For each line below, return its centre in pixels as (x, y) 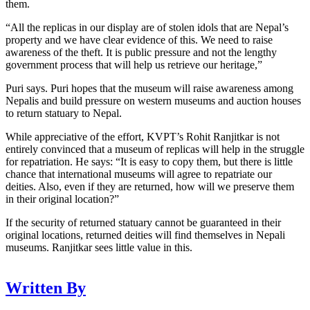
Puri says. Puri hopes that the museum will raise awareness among (149, 89)
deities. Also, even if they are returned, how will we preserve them (150, 187)
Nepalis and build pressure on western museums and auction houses (153, 101)
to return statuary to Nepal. (64, 113)
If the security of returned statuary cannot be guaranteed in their (143, 223)
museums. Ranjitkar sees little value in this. (99, 248)
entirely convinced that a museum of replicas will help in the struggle (155, 149)
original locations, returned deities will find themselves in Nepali (145, 235)
